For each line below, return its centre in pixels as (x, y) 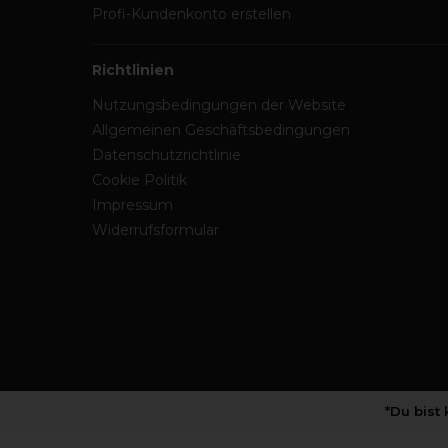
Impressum (132, 205)
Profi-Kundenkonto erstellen (191, 14)
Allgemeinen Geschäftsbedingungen (221, 130)
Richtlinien (133, 70)
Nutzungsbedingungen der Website (219, 105)
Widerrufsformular (155, 230)
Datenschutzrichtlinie (166, 155)
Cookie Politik (139, 180)
